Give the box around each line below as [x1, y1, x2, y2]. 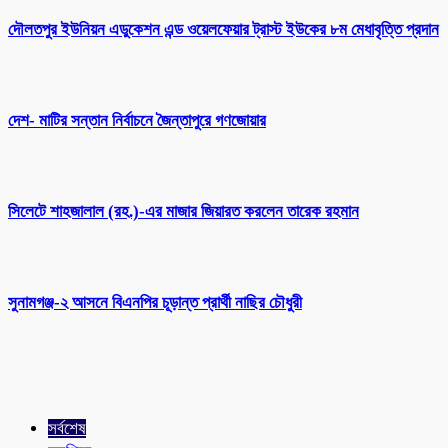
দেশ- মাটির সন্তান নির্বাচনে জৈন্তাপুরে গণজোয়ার [8, 110, 266, 130]
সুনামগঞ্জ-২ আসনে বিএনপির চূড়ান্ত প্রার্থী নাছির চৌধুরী [8, 293, 302, 313]
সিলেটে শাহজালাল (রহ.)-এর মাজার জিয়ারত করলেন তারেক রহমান [8, 201, 359, 221]
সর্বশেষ [48, 418, 86, 438]
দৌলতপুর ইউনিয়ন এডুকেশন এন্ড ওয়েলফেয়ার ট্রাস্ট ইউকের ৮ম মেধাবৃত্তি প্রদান [8, 19, 439, 39]
